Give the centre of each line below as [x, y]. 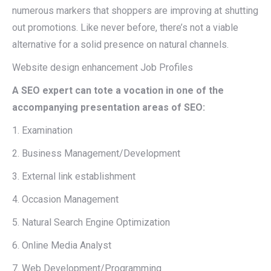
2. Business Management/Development [96, 153]
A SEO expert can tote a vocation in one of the [118, 90]
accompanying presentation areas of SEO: [109, 107]
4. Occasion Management [65, 199]
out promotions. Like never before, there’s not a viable [125, 28]
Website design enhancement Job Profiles [103, 67]
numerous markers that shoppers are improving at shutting [135, 11]
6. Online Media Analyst [62, 245]
